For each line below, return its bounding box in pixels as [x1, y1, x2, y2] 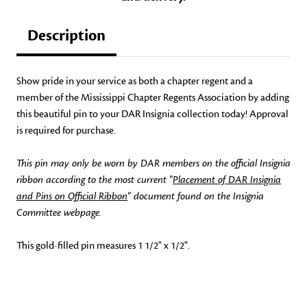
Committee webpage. [16, 206, 101, 219]
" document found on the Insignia [127, 190, 264, 203]
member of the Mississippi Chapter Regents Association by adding [16, 91, 289, 104]
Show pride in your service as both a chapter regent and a [16, 75, 253, 88]
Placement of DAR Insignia [173, 173, 281, 186]
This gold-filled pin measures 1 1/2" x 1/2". [16, 239, 190, 252]
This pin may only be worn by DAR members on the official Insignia [16, 157, 291, 170]
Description [27, 26, 106, 45]
